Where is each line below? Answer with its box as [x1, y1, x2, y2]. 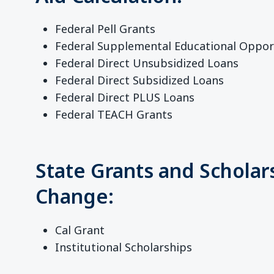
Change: [35, 183, 114, 210]
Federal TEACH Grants [55, 106, 173, 122]
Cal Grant [55, 222, 105, 237]
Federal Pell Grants [55, 21, 156, 36]
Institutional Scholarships [55, 239, 193, 254]
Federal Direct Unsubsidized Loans [55, 55, 239, 70]
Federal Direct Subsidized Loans [55, 72, 224, 87]
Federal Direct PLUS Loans [55, 89, 195, 105]
